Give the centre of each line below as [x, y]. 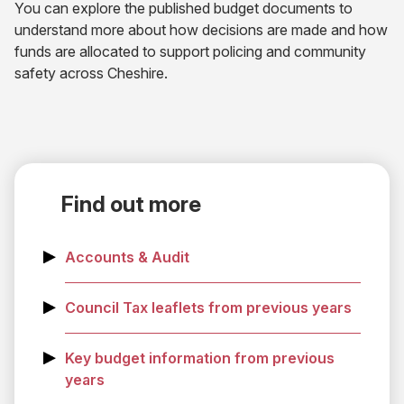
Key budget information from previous [200, 358]
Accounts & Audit [127, 257]
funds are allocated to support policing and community [190, 51]
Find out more [131, 204]
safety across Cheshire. [91, 73]
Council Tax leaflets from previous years [208, 308]
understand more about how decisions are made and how [201, 30]
